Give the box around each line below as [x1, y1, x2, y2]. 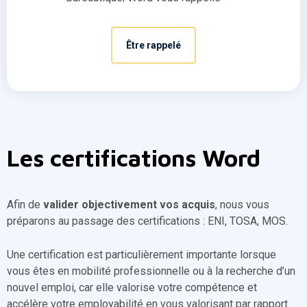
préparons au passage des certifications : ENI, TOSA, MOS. [7, 214, 288, 228]
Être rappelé [126, 40, 181, 51]
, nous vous [215, 198, 269, 211]
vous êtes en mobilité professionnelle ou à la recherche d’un [7, 265, 295, 278]
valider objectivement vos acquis [43, 198, 215, 211]
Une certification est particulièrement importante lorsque [7, 248, 276, 261]
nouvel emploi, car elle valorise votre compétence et [7, 281, 257, 294]
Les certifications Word [7, 144, 260, 171]
